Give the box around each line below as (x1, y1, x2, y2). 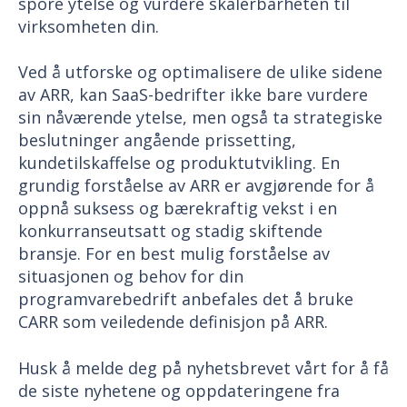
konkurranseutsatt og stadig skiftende (18, 220, 323, 243)
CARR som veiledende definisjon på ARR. (18, 311, 328, 333)
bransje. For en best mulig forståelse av (18, 243, 330, 265)
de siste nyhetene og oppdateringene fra (18, 379, 340, 402)
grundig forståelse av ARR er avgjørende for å (18, 174, 374, 197)
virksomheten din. (18, 15, 159, 38)
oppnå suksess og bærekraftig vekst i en (18, 197, 337, 220)
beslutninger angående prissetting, (18, 129, 296, 152)
